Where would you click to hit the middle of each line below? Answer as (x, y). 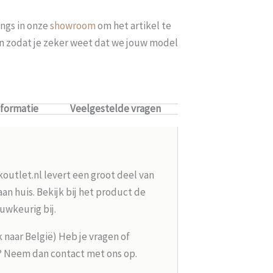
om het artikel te (133, 25)
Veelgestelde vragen (115, 108)
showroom (73, 25)
